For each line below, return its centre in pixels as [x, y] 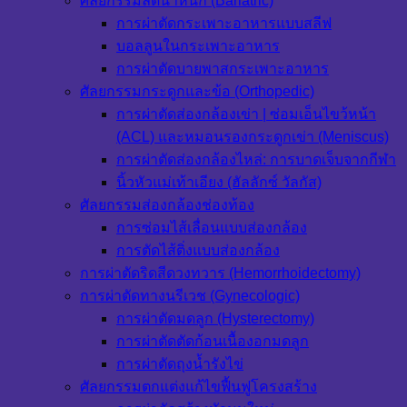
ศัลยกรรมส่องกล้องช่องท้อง [167, 205]
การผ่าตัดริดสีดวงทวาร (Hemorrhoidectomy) [220, 273]
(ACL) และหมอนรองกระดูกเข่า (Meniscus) [253, 137]
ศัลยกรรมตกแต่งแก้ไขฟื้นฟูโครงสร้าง [199, 387]
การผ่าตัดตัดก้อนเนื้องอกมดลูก [213, 342]
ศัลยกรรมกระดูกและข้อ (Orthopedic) [197, 92]
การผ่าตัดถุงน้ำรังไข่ [180, 364]
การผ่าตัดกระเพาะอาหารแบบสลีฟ [224, 24]
